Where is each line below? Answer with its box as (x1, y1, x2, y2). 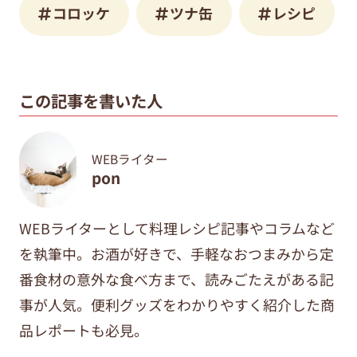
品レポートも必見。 (18, 320, 148, 341)
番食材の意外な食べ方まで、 (18, 269, 205, 290)
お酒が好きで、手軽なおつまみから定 (90, 243, 334, 265)
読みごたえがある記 (204, 269, 334, 290)
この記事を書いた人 (18, 88, 163, 113)
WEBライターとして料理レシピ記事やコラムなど (18, 218, 335, 239)
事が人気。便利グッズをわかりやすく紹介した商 (18, 294, 335, 316)
